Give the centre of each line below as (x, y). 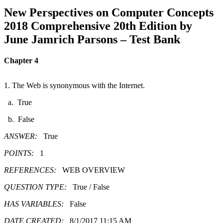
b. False (21, 119)
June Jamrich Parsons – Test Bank (92, 39)
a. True (20, 102)
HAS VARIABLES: (37, 204)
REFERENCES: (33, 170)
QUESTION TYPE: (38, 187)
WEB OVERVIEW (94, 170)
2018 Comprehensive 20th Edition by (98, 26)
